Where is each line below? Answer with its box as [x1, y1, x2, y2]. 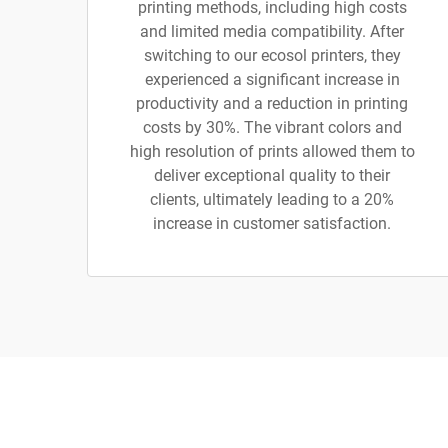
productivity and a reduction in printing [136, 94, 408, 113]
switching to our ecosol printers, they [143, 46, 401, 65]
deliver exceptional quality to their [154, 166, 390, 185]
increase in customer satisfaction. [153, 214, 391, 233]
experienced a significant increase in [144, 70, 400, 89]
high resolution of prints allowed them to [129, 142, 415, 161]
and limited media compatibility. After [140, 22, 404, 41]
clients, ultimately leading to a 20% [150, 190, 394, 209]
